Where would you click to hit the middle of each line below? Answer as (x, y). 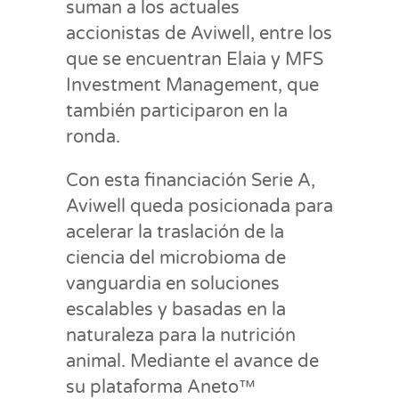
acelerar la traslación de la (175, 232)
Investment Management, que (192, 85)
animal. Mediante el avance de (192, 361)
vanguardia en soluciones (173, 284)
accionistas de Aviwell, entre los (199, 33)
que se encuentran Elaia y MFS (195, 59)
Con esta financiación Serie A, (191, 180)
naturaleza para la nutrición (181, 335)
